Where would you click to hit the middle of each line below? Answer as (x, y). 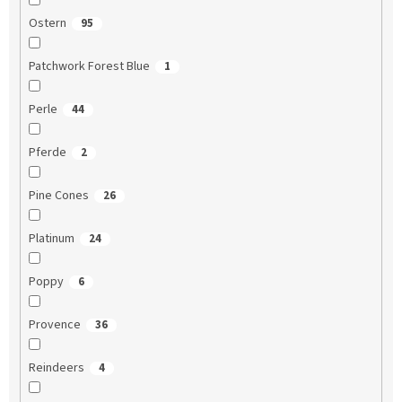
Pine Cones (58, 196)
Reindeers (56, 368)
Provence (54, 325)
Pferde (47, 153)
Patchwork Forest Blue (89, 67)
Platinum (51, 239)
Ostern (47, 24)
